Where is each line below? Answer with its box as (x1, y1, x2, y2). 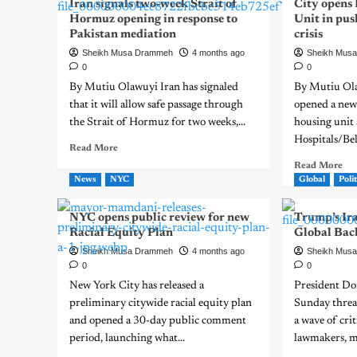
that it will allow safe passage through (69, 100, 243, 111)
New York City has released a (69, 280, 204, 292)
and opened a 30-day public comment (69, 316, 246, 327)
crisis (294, 29, 324, 41)
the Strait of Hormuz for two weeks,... (69, 117, 245, 128)
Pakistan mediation (69, 29, 176, 41)
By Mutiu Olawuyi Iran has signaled (69, 82, 238, 93)
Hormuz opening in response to (69, 14, 237, 25)
